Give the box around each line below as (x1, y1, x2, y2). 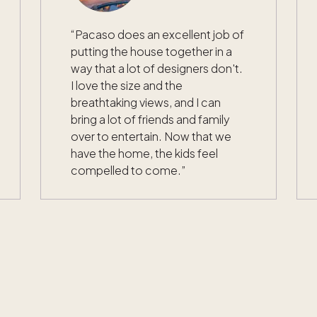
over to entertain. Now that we (71, 128, 232, 144)
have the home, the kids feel (71, 145, 219, 161)
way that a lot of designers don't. (71, 60, 243, 76)
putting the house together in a (71, 43, 233, 59)
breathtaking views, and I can (71, 94, 221, 110)
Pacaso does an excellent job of (75, 26, 245, 42)
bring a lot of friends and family (71, 111, 231, 127)
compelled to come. (71, 162, 182, 178)
